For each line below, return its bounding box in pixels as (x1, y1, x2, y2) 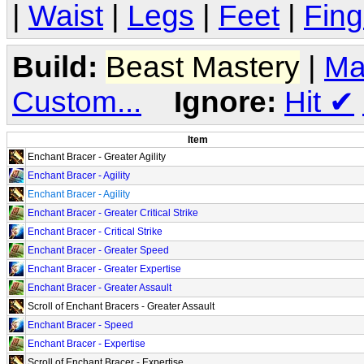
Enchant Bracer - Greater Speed (28, 244, 169, 256)
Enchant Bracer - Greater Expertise (28, 262, 181, 275)
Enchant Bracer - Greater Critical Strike (28, 206, 198, 219)
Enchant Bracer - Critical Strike (28, 225, 162, 237)
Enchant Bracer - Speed (28, 318, 133, 331)
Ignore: (174, 85, 276, 119)
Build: (12, 50, 97, 84)
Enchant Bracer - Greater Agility (28, 150, 166, 162)
